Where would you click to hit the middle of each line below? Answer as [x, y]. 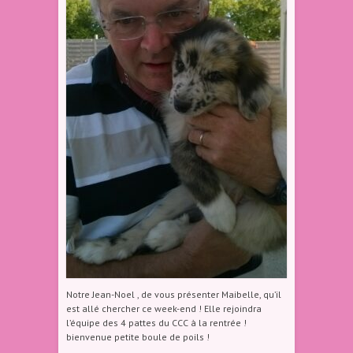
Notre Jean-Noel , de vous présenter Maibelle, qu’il [174, 294]
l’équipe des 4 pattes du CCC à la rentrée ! [156, 323]
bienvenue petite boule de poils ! [138, 337]
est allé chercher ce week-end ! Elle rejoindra [164, 308]
